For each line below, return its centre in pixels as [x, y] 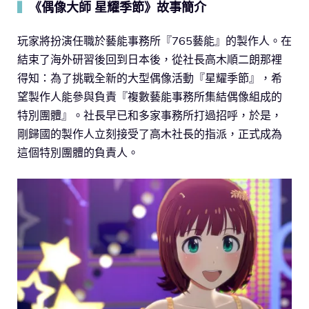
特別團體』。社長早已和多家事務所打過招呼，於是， [150, 116]
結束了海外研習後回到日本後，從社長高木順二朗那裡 [150, 60]
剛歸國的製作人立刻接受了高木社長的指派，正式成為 [150, 134]
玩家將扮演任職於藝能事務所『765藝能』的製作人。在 [154, 41]
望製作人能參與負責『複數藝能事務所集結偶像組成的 [150, 97]
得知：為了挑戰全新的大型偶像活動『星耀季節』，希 [150, 78]
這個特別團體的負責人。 [78, 153]
